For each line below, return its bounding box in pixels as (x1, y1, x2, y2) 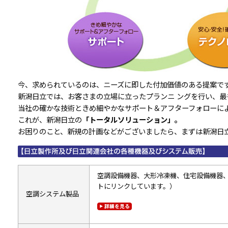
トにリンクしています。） (97, 182, 176, 190)
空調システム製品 (25, 190, 79, 198)
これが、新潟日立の (17, 116, 82, 125)
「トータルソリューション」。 (81, 116, 182, 125)
